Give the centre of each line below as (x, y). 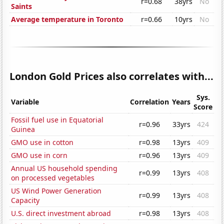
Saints (22, 6)
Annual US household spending (64, 168)
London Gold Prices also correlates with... (112, 76)
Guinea (23, 129)
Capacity (25, 200)
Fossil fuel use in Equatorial (57, 120)
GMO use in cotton (42, 142)
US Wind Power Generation (56, 191)
